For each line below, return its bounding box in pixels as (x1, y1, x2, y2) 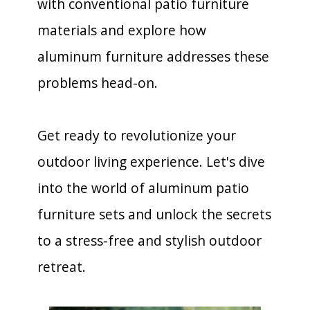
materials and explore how (37, 21, 206, 39)
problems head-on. (37, 73, 158, 92)
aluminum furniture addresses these (37, 47, 269, 66)
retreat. (37, 257, 86, 276)
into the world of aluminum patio (37, 179, 249, 197)
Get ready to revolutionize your (37, 126, 236, 145)
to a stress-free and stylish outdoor (37, 231, 262, 250)
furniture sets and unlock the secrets (37, 205, 271, 224)
